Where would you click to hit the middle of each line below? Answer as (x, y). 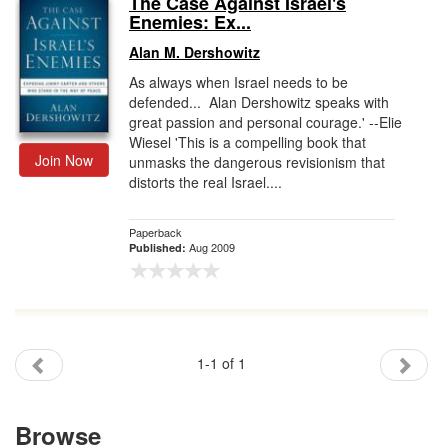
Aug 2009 (212, 247)
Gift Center (48, 37)
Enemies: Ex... (190, 22)
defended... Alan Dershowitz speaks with (259, 102)
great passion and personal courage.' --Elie (265, 122)
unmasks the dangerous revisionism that (257, 162)
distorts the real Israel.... (205, 182)
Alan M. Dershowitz (194, 52)
